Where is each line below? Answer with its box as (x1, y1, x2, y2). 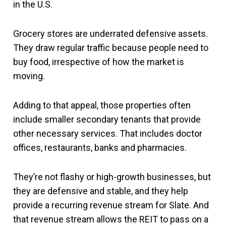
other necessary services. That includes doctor (13, 128, 202, 139)
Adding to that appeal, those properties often (13, 100, 191, 110)
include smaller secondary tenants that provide (13, 114, 201, 125)
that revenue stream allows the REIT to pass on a (13, 214, 208, 224)
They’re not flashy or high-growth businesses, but (13, 172, 211, 182)
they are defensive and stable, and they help (13, 186, 188, 196)
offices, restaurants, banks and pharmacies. (13, 142, 187, 153)
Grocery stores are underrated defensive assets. (13, 28, 208, 39)
